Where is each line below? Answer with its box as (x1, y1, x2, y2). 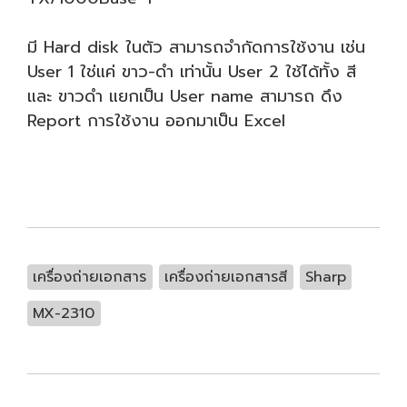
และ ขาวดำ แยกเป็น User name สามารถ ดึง (27, 84, 342, 109)
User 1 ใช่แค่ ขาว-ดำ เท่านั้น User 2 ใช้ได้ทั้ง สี (27, 59, 356, 84)
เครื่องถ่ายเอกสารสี (164, 266, 288, 288)
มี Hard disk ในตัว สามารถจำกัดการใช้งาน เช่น (27, 35, 365, 60)
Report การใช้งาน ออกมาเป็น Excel (27, 108, 285, 134)
